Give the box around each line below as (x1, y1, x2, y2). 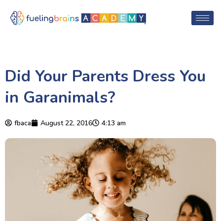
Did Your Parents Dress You (5, 65, 206, 87)
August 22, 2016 (40, 118, 92, 128)
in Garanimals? (5, 86, 115, 108)
